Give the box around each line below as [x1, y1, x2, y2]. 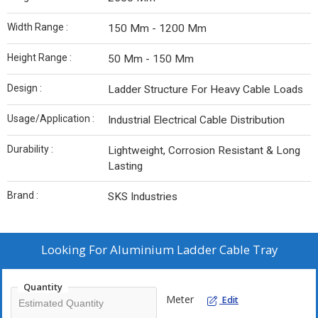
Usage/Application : [7, 113, 94, 125]
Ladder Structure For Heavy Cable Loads [108, 83, 303, 97]
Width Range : [7, 21, 68, 33]
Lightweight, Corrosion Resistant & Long [108, 144, 300, 158]
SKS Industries [108, 190, 177, 204]
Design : [7, 82, 42, 94]
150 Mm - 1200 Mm [108, 22, 207, 35]
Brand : [7, 190, 38, 202]
